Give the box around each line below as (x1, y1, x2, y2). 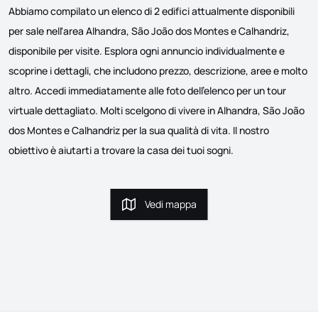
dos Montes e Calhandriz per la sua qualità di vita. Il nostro (9, 124, 269, 138)
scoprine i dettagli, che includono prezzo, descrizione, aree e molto (9, 64, 307, 78)
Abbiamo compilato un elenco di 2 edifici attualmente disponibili (9, 4, 295, 18)
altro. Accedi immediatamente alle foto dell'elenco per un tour (9, 84, 286, 98)
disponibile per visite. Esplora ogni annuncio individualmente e (9, 44, 285, 58)
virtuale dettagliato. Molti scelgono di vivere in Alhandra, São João (9, 104, 305, 118)
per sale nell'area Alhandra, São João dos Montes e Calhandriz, (9, 24, 290, 38)
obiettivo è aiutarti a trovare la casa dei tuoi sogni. (9, 143, 234, 158)
